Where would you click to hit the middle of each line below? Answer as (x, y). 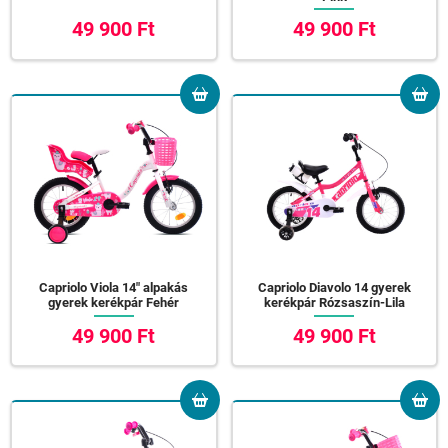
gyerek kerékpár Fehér (114, 303)
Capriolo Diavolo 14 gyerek (334, 288)
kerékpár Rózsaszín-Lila (334, 303)
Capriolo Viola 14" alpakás (114, 288)
